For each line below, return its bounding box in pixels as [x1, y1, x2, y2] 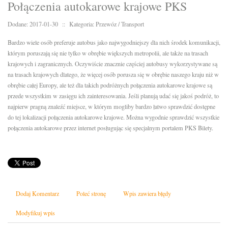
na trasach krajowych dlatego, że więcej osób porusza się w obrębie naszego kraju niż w [8, 70, 219, 79]
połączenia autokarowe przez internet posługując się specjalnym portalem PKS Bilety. [8, 124, 213, 132]
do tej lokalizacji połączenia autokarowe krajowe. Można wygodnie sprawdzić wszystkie [8, 113, 219, 122]
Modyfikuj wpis [16, 209, 55, 217]
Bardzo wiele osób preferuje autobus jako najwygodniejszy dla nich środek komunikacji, [8, 38, 220, 47]
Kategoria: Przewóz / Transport [69, 20, 144, 28]
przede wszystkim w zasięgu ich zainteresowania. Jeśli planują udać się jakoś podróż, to [8, 92, 219, 100]
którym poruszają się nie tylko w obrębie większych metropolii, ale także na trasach [8, 49, 208, 58]
